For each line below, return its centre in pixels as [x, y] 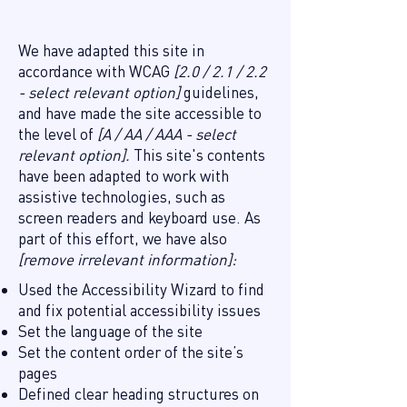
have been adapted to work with [124, 176]
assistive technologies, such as [122, 197]
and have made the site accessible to [140, 113]
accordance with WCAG [96, 71]
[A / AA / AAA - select [165, 134]
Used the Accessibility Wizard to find [141, 289]
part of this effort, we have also [123, 238]
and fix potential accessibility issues [139, 310]
